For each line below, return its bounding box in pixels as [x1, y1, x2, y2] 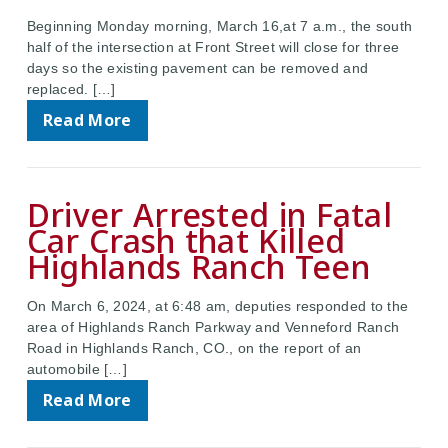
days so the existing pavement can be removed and [26, 60, 369, 77]
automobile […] [26, 361, 128, 378]
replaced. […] [26, 81, 116, 98]
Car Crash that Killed [26, 219, 346, 263]
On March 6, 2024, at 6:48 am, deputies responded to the [26, 298, 409, 315]
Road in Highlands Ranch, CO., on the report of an [26, 340, 362, 357]
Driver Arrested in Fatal [26, 193, 393, 237]
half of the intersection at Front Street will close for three [26, 39, 400, 56]
